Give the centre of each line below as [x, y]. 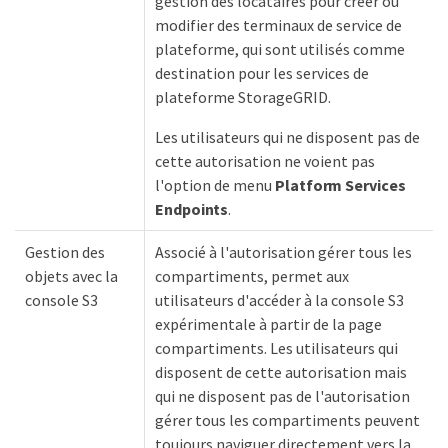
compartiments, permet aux [252, 276]
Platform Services [340, 185]
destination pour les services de [262, 73]
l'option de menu [215, 185]
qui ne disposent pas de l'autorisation [282, 396]
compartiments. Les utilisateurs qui [276, 348]
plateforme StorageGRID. [243, 97]
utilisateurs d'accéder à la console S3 [279, 300]
